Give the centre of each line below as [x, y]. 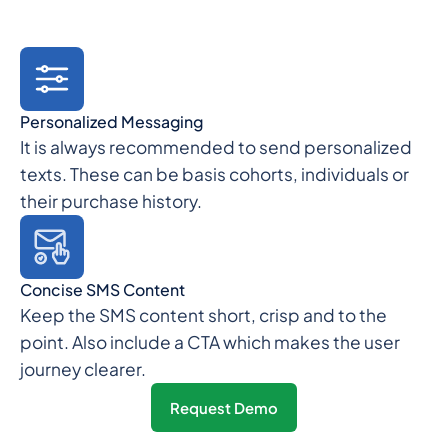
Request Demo [224, 407]
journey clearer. [82, 369]
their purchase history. [110, 201]
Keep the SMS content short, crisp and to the [203, 315]
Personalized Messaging [111, 122]
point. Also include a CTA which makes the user [209, 342]
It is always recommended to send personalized [215, 147]
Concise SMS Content [102, 290]
